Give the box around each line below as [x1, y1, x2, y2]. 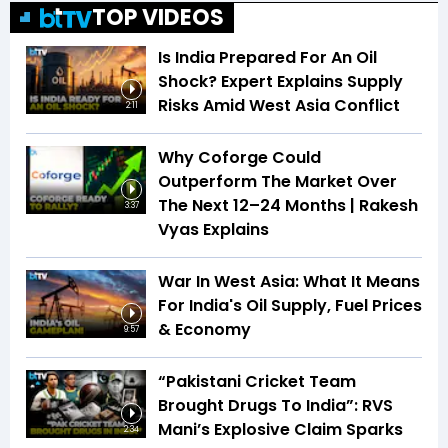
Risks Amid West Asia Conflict [158, 94, 400, 118]
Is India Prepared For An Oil [158, 46, 377, 70]
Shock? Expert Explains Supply [158, 70, 403, 94]
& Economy [158, 318, 251, 342]
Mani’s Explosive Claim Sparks [158, 418, 403, 442]
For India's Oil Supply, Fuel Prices [158, 294, 422, 318]
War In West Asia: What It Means [158, 270, 420, 294]
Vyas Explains [158, 218, 269, 242]
